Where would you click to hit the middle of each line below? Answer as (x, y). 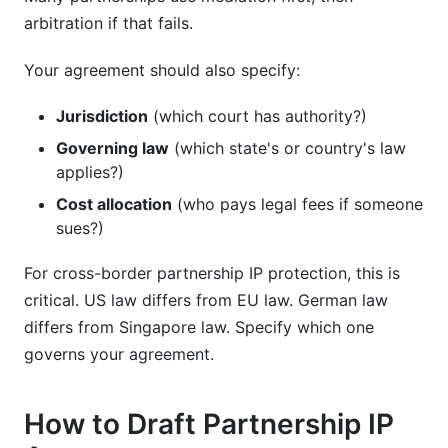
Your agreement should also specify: (162, 70)
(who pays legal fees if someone (297, 204)
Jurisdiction (102, 116)
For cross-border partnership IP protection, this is (212, 273)
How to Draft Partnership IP (209, 424)
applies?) (90, 172)
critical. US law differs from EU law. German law (206, 300)
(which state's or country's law (287, 148)
